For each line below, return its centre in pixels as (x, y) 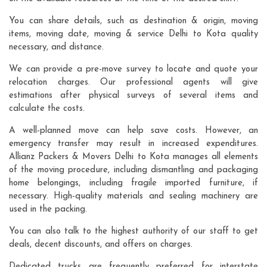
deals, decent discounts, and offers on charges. (101, 244)
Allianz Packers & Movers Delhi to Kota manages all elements (133, 157)
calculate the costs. (47, 108)
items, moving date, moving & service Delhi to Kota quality (133, 34)
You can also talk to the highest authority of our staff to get (133, 231)
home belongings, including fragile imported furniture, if (133, 183)
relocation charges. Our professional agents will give (133, 82)
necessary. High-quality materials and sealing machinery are (133, 196)
